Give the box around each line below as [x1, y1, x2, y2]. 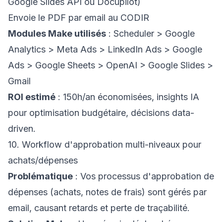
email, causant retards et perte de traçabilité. [8, 203, 190, 213]
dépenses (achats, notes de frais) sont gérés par [8, 187, 207, 197]
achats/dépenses [8, 155, 78, 166]
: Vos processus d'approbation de [73, 171, 214, 181]
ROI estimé [8, 92, 55, 102]
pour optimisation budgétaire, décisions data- [8, 108, 194, 118]
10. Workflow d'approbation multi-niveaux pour [8, 139, 201, 150]
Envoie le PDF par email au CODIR [8, 12, 149, 23]
